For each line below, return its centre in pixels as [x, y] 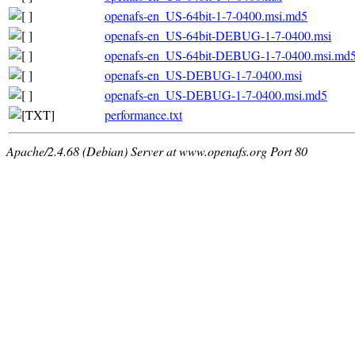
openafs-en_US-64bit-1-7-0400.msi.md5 [206, 15]
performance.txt [143, 114]
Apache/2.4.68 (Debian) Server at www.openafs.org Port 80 [157, 151]
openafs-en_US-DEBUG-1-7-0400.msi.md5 [216, 94]
